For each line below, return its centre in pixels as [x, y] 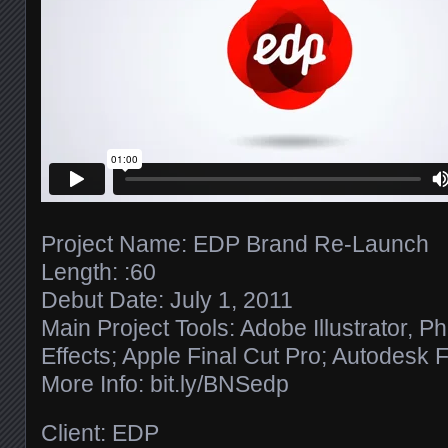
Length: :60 [98, 271]
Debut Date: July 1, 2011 [167, 299]
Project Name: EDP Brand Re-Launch [235, 243]
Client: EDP [100, 432]
